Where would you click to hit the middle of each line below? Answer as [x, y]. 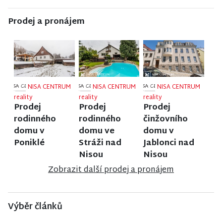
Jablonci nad [169, 144]
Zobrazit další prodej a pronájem [111, 170]
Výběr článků [35, 207]
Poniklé [29, 144]
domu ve [96, 132]
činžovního [166, 120]
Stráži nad [100, 144]
